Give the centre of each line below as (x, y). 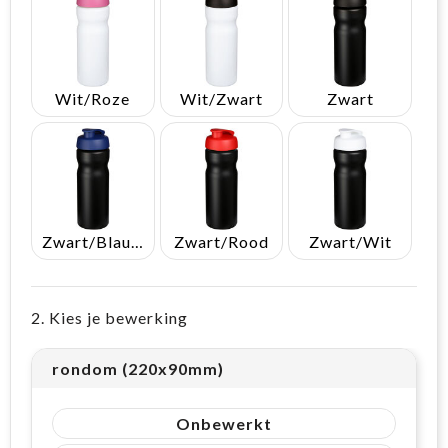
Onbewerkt (224, 423)
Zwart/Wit (350, 241)
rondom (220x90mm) (138, 368)
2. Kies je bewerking (109, 317)
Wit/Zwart (221, 98)
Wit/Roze (93, 98)
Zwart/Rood (221, 241)
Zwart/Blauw (137, 241)
